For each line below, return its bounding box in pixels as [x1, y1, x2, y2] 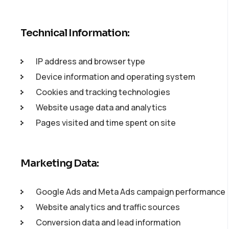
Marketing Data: [20, 157, 99, 170]
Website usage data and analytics [36, 102, 167, 113]
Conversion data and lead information [36, 217, 180, 228]
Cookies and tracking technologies [36, 86, 170, 98]
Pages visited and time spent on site [36, 117, 176, 128]
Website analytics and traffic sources [36, 201, 180, 213]
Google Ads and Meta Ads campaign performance [36, 186, 225, 197]
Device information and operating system [36, 71, 195, 82]
